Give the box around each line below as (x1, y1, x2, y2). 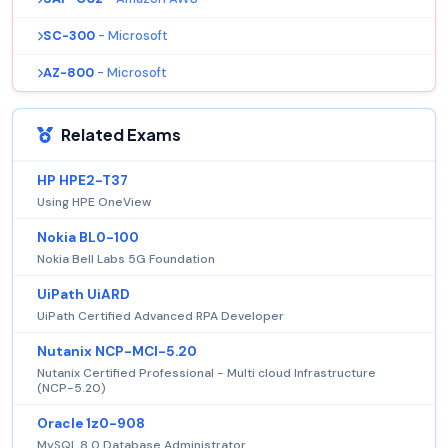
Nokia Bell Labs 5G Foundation (37, 251, 215, 268)
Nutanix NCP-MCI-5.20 (37, 343, 197, 361)
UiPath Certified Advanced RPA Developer (37, 308, 284, 325)
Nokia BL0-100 (37, 229, 139, 247)
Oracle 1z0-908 (37, 415, 145, 433)
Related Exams (61, 124, 181, 146)
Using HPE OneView (37, 194, 151, 211)
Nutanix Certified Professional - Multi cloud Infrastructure (37, 365, 376, 382)
